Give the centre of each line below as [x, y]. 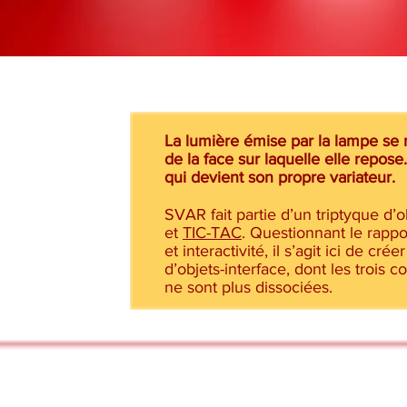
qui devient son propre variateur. [282, 177]
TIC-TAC [212, 233]
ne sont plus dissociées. [248, 287]
